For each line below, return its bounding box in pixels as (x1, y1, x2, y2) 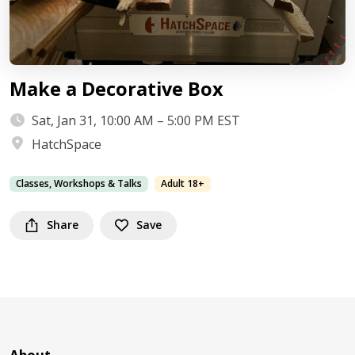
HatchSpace (32, 136, 101, 154)
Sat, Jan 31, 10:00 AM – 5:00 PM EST (32, 112, 240, 130)
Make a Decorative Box (10, 76, 223, 102)
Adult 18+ (161, 177, 204, 191)
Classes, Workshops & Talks (16, 177, 142, 191)
